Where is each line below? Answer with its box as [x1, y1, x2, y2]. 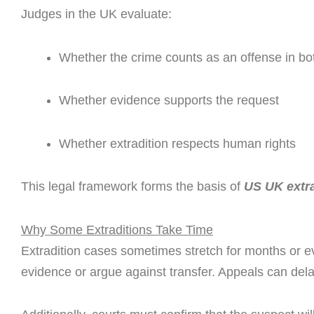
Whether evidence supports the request [59, 93, 279, 108]
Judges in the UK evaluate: [21, 7, 172, 22]
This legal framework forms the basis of [21, 179, 244, 194]
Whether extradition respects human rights [59, 136, 296, 151]
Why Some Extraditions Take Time [21, 222, 213, 237]
